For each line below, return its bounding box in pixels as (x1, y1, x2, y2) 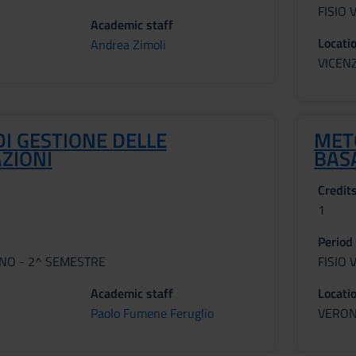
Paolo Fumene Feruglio (90, 304, 214, 323)
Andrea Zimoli (90, 35, 166, 54)
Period (318, 232, 354, 251)
